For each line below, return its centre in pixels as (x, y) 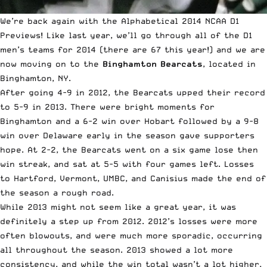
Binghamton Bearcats (153, 64)
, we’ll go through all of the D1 (181, 35)
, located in (229, 64)
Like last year (78, 35)
